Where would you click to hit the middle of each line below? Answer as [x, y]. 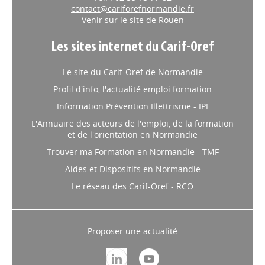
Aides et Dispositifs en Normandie [132, 169]
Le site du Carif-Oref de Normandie [132, 72]
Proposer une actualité [132, 231]
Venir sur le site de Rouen [132, 20]
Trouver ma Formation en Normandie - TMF [132, 152]
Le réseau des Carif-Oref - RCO [132, 186]
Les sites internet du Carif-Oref [132, 47]
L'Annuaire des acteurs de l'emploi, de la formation [132, 123]
